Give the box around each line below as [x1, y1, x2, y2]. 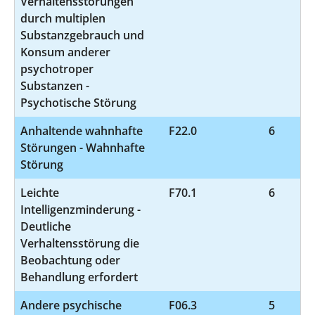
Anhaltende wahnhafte [20, 122, 143, 139]
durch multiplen [20, 10, 105, 26]
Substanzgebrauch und [20, 27, 144, 43]
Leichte [20, 184, 59, 200]
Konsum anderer [20, 44, 110, 60]
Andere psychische [20, 297, 122, 313]
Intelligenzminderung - [20, 201, 141, 217]
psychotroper [20, 60, 94, 77]
